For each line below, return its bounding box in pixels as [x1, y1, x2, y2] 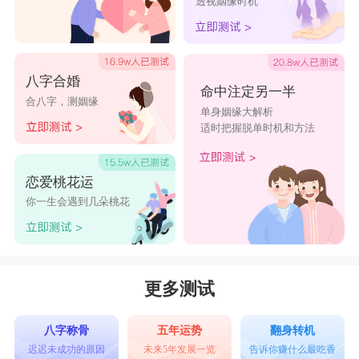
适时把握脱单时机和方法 [200, 121, 315, 134]
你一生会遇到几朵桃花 [26, 196, 131, 208]
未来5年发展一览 [143, 343, 216, 355]
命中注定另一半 [200, 84, 296, 100]
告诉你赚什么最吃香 [248, 343, 336, 355]
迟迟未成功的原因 [28, 343, 106, 355]
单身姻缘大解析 [200, 105, 273, 118]
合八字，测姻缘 [26, 95, 99, 107]
